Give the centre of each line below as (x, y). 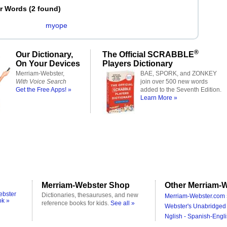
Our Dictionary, (44, 54)
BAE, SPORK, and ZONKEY (179, 73)
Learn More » (159, 98)
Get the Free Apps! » (44, 90)
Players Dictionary (138, 63)
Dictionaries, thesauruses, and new (90, 195)
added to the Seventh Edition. (181, 90)
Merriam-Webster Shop (86, 185)
